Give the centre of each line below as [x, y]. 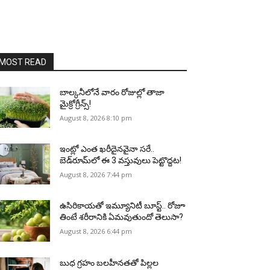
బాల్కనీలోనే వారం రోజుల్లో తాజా [112, 93]
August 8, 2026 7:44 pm [96, 175]
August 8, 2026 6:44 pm [96, 231]
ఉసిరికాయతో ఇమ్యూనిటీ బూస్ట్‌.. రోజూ [123, 206]
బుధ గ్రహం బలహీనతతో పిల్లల [109, 262]
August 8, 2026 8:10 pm [96, 118]
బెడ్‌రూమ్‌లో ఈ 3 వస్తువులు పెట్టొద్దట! [121, 161]
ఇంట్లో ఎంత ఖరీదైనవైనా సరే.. [107, 149]
